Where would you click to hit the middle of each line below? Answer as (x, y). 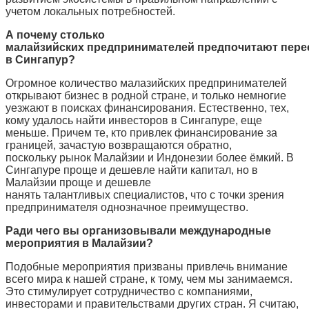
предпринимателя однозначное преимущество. (127, 207)
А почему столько (55, 34)
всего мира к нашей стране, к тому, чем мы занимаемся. (149, 279)
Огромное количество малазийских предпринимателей (146, 83)
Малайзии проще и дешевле (78, 182)
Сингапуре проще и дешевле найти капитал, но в (132, 170)
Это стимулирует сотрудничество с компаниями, (129, 291)
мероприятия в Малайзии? (79, 243)
